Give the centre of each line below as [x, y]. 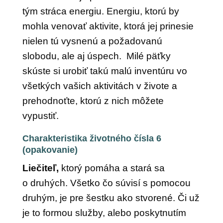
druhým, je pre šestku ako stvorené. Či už [111, 198]
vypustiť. [40, 116]
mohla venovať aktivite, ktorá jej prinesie [108, 26]
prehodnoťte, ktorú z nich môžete [93, 101]
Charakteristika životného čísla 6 [92, 138]
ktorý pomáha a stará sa [111, 168]
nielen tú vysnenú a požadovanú [92, 41]
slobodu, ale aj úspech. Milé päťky [96, 56]
